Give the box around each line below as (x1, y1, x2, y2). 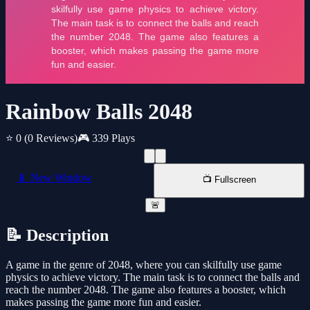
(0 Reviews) (24, 132, 77, 145)
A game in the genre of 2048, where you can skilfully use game (6, 259, 282, 271)
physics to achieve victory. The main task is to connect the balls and (6, 271, 300, 284)
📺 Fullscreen (202, 174, 256, 185)
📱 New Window (17, 172, 92, 184)
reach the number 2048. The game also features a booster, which (6, 284, 286, 296)
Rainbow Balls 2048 (6, 99, 192, 125)
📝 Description (6, 226, 109, 245)
